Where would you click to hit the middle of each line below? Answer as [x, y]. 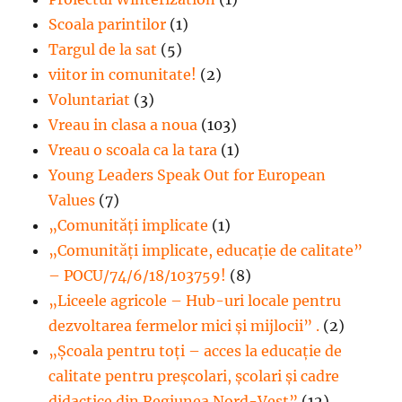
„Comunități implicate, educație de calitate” [206, 251]
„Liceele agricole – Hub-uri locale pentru [195, 301]
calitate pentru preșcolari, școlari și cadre [194, 376]
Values [72, 201]
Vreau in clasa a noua [123, 125]
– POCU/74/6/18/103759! [138, 276]
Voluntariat [90, 100]
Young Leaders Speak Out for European [188, 175]
